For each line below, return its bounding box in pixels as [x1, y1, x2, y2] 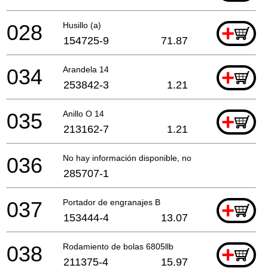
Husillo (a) [63, 20, 101, 30]
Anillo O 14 [63, 108, 104, 118]
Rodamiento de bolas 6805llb [63, 241, 173, 251]
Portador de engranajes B [63, 197, 160, 207]
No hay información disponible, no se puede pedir [63, 153, 251, 163]
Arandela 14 [63, 64, 109, 74]
